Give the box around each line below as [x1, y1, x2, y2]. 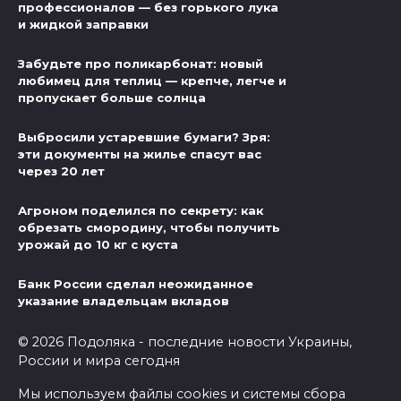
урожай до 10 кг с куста [18, 237, 178, 252]
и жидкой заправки [18, 16, 149, 31]
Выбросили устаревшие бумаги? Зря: [18, 130, 270, 145]
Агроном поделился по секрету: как [18, 203, 263, 218]
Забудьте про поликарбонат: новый [18, 56, 263, 72]
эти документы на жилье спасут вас [18, 147, 261, 162]
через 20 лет [18, 164, 105, 179]
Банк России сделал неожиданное [18, 277, 253, 292]
